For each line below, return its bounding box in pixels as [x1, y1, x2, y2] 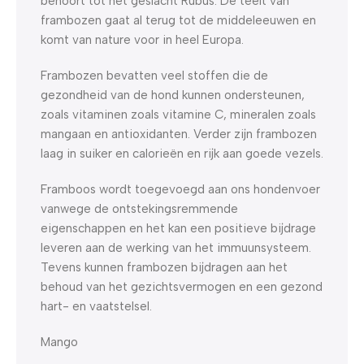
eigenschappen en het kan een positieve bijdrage [41, 220, 316, 236]
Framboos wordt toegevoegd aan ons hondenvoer [41, 181, 320, 197]
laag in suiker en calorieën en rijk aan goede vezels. [41, 145, 323, 161]
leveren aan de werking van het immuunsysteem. [41, 240, 311, 255]
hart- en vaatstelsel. [41, 298, 152, 314]
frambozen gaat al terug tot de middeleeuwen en [41, 12, 316, 28]
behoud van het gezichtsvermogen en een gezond [41, 279, 323, 294]
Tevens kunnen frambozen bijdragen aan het [41, 259, 288, 275]
